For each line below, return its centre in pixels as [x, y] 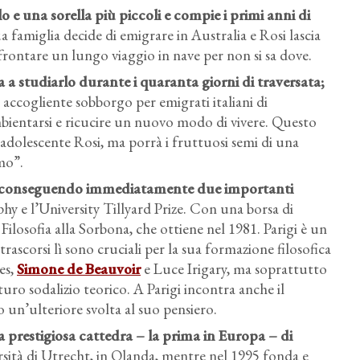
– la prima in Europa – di [213, 335]
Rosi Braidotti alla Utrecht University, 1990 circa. [202, 301]
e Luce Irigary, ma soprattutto [234, 269]
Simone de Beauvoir [79, 269]
